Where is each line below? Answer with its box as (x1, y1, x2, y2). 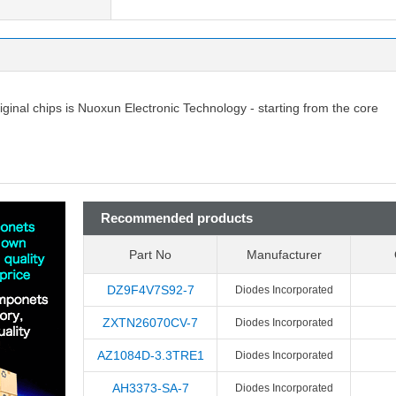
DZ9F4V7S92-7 (106, 283, 194, 297)
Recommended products (101, 210, 253, 225)
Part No (129, 247, 171, 262)
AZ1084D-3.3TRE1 (96, 348, 204, 362)
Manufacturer (246, 247, 322, 262)
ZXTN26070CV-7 (103, 316, 198, 330)
